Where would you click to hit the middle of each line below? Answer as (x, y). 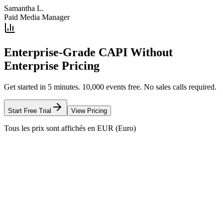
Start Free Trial (30, 111)
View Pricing (89, 111)
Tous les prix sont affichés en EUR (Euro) (70, 128)
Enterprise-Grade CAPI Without (88, 53)
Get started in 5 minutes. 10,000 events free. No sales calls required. (110, 87)
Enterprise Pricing (52, 66)
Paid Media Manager (37, 17)
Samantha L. (24, 8)
